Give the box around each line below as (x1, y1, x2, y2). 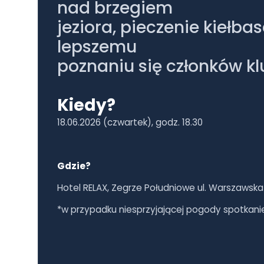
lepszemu (57, 35, 137, 58)
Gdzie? (57, 160, 91, 172)
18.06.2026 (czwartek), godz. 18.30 (57, 116, 203, 128)
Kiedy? (57, 94, 115, 117)
